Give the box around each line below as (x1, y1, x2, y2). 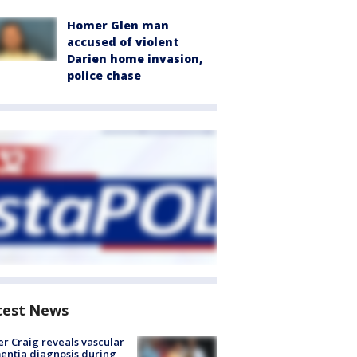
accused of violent (67, 34, 179, 49)
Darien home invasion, (67, 51, 202, 66)
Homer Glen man (67, 18, 169, 33)
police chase (67, 68, 141, 83)
